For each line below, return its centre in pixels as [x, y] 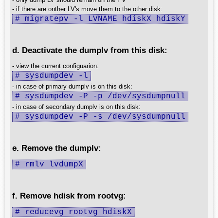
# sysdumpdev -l [52, 76]
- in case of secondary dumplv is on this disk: [76, 107]
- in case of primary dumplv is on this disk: [72, 86]
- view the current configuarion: [55, 66]
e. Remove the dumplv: [57, 148]
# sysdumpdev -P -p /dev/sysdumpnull [100, 96]
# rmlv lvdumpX [49, 164]
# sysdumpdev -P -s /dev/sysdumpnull [100, 117]
